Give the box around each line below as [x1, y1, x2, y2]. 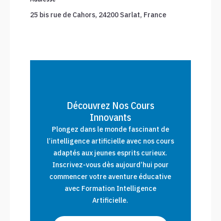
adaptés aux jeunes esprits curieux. [53, 148, 168, 158]
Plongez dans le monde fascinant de [51, 125, 169, 134]
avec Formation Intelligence [64, 184, 156, 193]
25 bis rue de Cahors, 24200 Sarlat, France [30, 10, 166, 20]
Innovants [89, 110, 131, 124]
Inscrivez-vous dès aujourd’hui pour [52, 160, 169, 170]
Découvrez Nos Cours [66, 99, 154, 112]
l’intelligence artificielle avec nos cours [46, 137, 174, 146]
